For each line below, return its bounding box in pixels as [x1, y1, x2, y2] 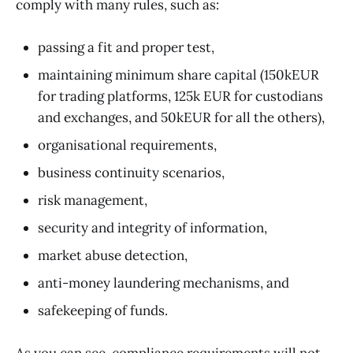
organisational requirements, [38, 136, 217, 154]
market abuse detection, [38, 246, 188, 264]
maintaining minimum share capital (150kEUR [38, 65, 319, 84]
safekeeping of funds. [38, 301, 168, 319]
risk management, [38, 191, 147, 209]
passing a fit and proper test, [38, 38, 214, 56]
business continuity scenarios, [38, 163, 225, 181]
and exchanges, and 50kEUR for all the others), [38, 108, 325, 126]
